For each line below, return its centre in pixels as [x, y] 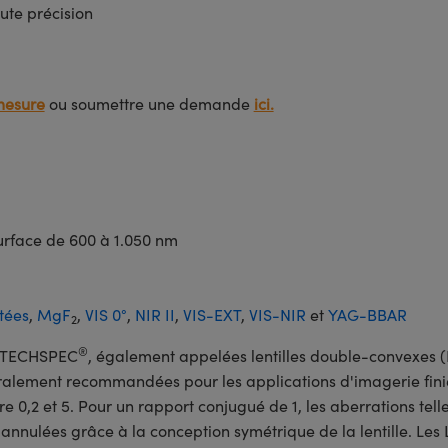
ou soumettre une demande [149, 103]
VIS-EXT [211, 314]
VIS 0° [105, 314]
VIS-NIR [277, 314]
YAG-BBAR [367, 314]
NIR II [154, 314]
